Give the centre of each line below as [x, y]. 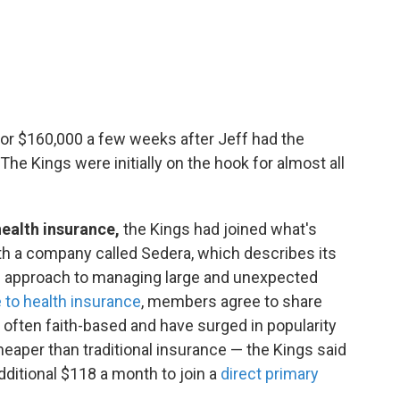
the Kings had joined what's [220, 229]
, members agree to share [232, 301]
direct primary [270, 374]
